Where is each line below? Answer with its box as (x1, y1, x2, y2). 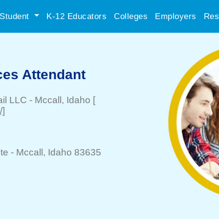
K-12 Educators (46, 11, 107, 21)
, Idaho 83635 (43, 147, 101, 157)
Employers (155, 11, 197, 21)
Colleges (114, 11, 148, 21)
